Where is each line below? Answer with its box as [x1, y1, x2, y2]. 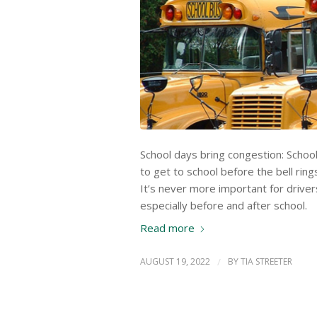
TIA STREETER [241, 255, 292, 268]
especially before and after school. [140, 197, 307, 212]
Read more [140, 220, 195, 235]
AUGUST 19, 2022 [140, 255, 210, 268]
